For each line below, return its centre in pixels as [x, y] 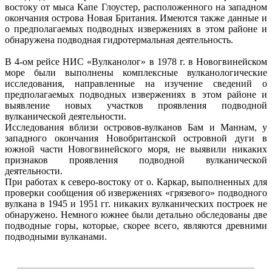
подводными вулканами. [56, 236]
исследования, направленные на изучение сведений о [136, 83]
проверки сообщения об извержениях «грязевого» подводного [136, 192]
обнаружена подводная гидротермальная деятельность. [119, 39]
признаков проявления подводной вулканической [136, 160]
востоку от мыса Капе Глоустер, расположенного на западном [136, 7]
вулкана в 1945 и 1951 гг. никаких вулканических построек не [136, 203]
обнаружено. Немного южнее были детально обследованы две [136, 214]
